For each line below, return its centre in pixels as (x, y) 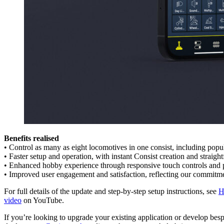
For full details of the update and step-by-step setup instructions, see (111, 191)
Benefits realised (31, 138)
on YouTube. (43, 200)
